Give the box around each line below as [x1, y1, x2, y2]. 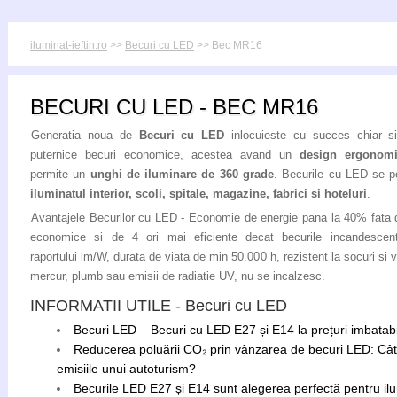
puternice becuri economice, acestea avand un [30, 148, 300, 161]
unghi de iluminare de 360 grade [90, 167, 275, 181]
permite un [30, 167, 90, 181]
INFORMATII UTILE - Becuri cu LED [30, 297, 287, 315]
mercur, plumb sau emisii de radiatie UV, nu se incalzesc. [30, 269, 325, 283]
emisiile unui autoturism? [57, 362, 196, 376]
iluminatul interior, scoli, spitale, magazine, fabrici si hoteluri [30, 187, 367, 200]
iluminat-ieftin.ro [30, 39, 107, 51]
